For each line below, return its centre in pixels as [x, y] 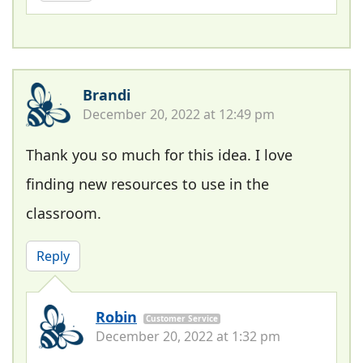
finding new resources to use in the [147, 184]
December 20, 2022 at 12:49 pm [179, 114]
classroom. [64, 213]
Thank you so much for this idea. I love [159, 154]
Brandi [107, 94]
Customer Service [182, 318]
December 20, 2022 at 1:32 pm [188, 336]
